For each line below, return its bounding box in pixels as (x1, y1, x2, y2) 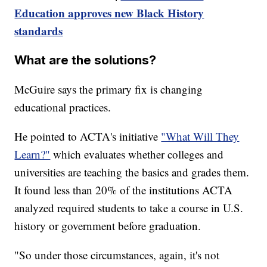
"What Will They (161, 128, 240, 144)
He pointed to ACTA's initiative (14, 128, 162, 144)
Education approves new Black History (14, 4, 204, 21)
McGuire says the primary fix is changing (14, 81, 203, 97)
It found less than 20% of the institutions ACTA (14, 182, 233, 197)
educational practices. (14, 99, 111, 114)
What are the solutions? (14, 52, 157, 67)
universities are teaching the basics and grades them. (14, 164, 250, 179)
